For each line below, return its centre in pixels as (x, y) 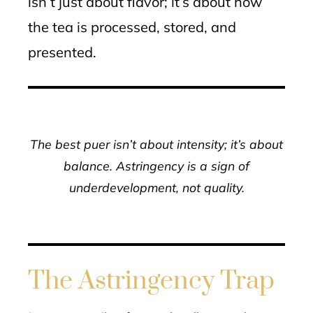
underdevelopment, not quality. (156, 187)
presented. (62, 52)
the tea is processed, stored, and (132, 27)
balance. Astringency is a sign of (156, 166)
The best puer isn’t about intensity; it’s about (156, 144)
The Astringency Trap (151, 281)
